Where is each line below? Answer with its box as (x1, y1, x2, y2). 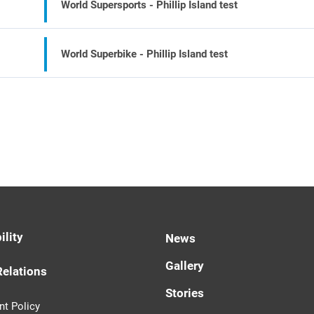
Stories (165, 286, 205, 300)
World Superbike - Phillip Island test (61, 48, 228, 60)
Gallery (165, 259, 205, 273)
